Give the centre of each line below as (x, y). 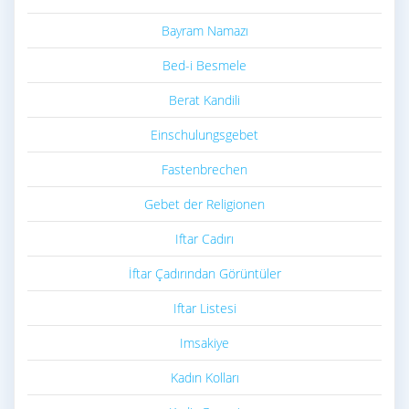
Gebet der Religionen (204, 204)
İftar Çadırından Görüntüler (204, 273)
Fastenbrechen (204, 169)
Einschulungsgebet (204, 134)
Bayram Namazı (204, 30)
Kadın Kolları (204, 377)
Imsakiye (204, 342)
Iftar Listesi (204, 308)
